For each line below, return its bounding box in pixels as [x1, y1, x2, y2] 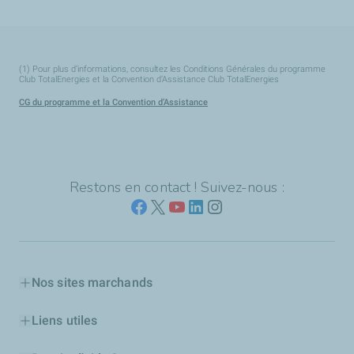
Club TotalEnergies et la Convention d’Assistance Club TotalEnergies [19, 74, 279, 85]
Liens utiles [32, 313, 98, 329]
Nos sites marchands [32, 275, 153, 291]
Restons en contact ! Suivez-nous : [70, 178, 284, 198]
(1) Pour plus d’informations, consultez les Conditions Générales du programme [19, 64, 326, 75]
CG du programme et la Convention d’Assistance [19, 97, 208, 108]
